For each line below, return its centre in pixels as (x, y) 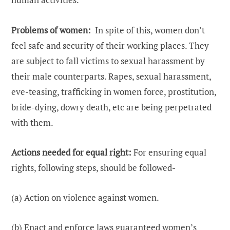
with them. (32, 122)
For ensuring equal (169, 152)
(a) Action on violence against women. (85, 197)
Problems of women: (51, 30)
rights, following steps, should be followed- (93, 167)
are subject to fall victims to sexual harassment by (108, 61)
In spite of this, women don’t (148, 30)
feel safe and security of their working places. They (110, 45)
